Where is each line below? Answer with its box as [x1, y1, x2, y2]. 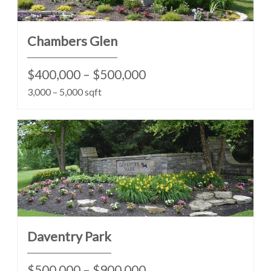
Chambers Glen [27, 33, 117, 49]
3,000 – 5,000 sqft [27, 86, 102, 97]
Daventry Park [27, 229, 111, 244]
